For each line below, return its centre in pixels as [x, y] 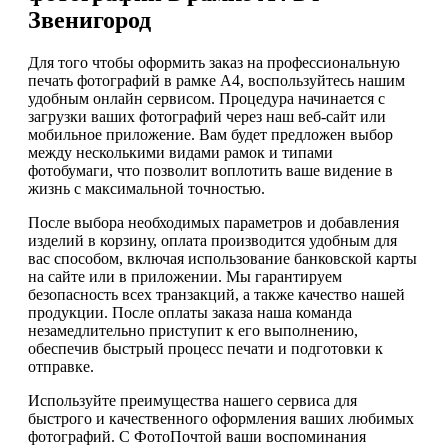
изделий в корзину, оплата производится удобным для [212, 240]
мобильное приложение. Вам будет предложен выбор [210, 134]
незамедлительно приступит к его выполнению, [193, 330]
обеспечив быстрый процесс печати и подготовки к [205, 348]
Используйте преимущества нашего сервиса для [192, 400]
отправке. [61, 366]
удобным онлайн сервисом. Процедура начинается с [206, 98]
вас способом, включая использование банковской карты [222, 258]
